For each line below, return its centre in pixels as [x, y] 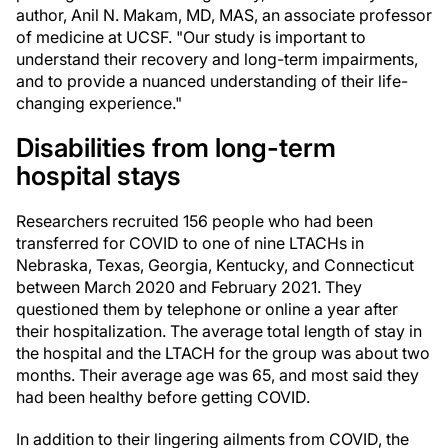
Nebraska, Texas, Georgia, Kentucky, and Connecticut [215, 265]
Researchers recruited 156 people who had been [194, 221]
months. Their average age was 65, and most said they [217, 375]
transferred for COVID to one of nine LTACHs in [190, 243]
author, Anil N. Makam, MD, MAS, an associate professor [224, 15]
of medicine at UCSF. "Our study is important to [191, 37]
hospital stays [98, 175]
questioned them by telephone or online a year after [207, 309]
